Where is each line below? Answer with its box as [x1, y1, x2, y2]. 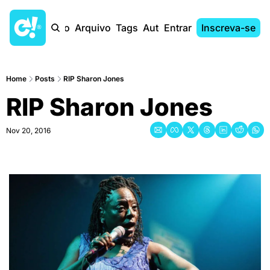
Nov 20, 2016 [6, 126, 51, 135]
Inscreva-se [201, 22, 256, 34]
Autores [143, 22, 179, 34]
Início [45, 22, 70, 34]
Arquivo [75, 22, 111, 34]
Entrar [164, 22, 192, 34]
